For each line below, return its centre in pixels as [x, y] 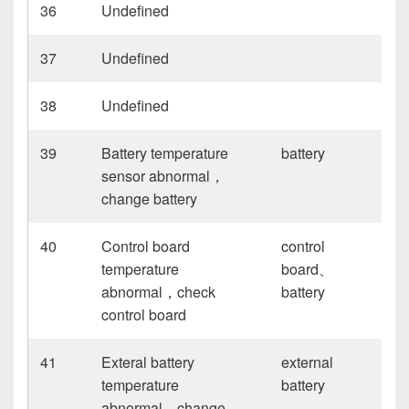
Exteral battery [148, 362]
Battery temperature [165, 152]
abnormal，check [159, 291]
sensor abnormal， [163, 175]
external [308, 362]
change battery [150, 198]
